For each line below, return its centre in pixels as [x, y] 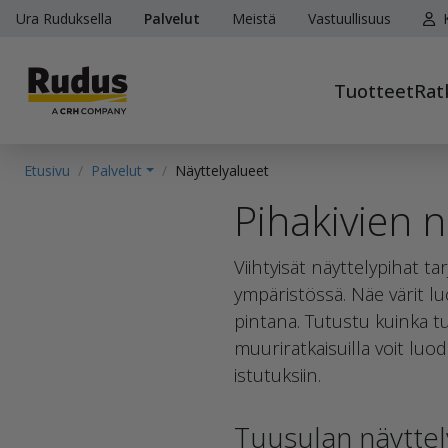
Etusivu [47, 170]
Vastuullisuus [349, 18]
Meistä [254, 18]
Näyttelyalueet [221, 170]
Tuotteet [374, 90]
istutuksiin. [277, 374]
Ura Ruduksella [64, 18]
